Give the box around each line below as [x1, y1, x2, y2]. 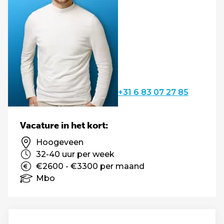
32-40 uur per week [36, 149, 114, 159]
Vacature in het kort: [20, 120, 108, 131]
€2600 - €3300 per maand [36, 161, 144, 171]
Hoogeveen [36, 137, 83, 147]
